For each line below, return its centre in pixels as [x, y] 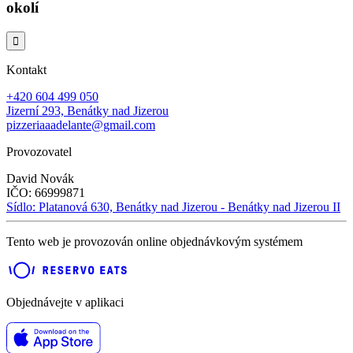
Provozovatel [39, 151]
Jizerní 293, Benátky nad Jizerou [87, 110]
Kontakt [26, 69]
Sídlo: [22, 206]
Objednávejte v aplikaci [65, 302]
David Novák [40, 178]
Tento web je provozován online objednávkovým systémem [154, 241]
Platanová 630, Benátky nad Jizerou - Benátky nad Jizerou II [190, 206]
